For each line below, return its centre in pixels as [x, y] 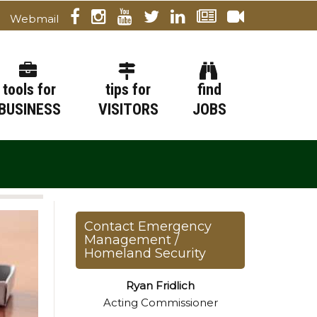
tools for [29, 90]
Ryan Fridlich [160, 286]
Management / [132, 240]
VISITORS [128, 109]
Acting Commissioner [160, 302]
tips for [128, 90]
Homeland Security [145, 253]
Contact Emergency [148, 226]
